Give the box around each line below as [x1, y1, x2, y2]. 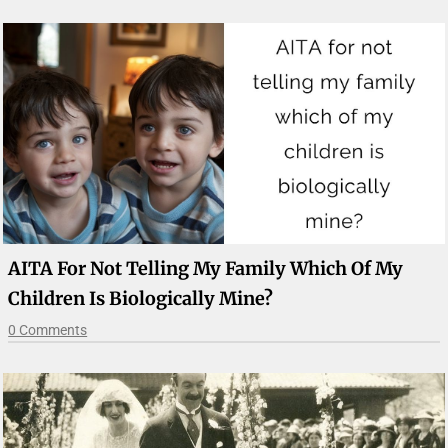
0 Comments [8, 322, 88, 339]
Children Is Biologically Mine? [8, 287, 274, 311]
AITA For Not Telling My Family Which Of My [8, 257, 404, 281]
